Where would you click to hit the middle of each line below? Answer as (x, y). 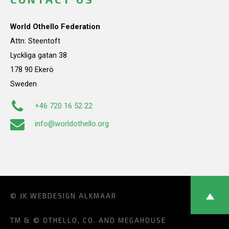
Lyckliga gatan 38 (39, 55)
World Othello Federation (55, 26)
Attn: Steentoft (35, 41)
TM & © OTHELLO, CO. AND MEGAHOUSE (88, 220)
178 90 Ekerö (32, 69)
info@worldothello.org (72, 123)
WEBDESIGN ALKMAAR (73, 196)
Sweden (24, 84)
